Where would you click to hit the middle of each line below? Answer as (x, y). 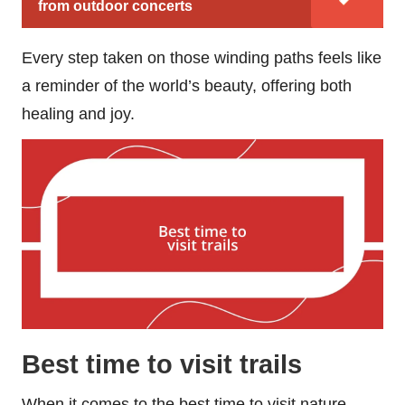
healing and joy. (78, 113)
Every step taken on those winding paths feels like (202, 57)
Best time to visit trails (162, 364)
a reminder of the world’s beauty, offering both (187, 85)
